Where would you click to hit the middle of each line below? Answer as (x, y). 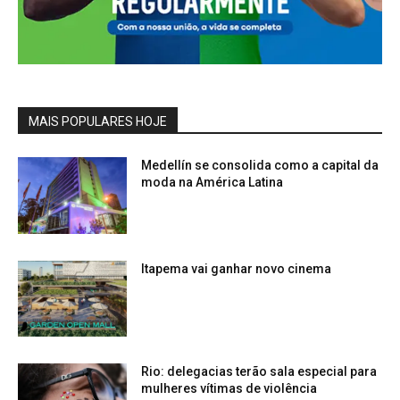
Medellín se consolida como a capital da (260, 165)
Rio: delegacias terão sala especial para (259, 372)
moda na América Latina (212, 182)
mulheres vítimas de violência (229, 389)
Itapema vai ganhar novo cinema (237, 268)
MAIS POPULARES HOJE (98, 121)
